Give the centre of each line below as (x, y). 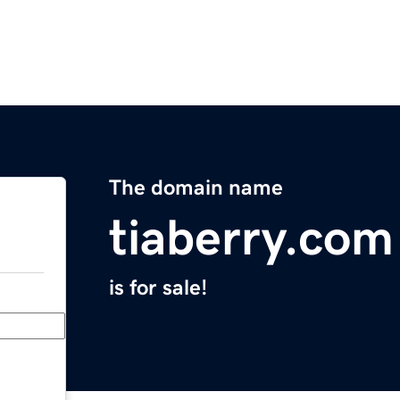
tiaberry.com (251, 238)
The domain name (196, 188)
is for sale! (158, 288)
